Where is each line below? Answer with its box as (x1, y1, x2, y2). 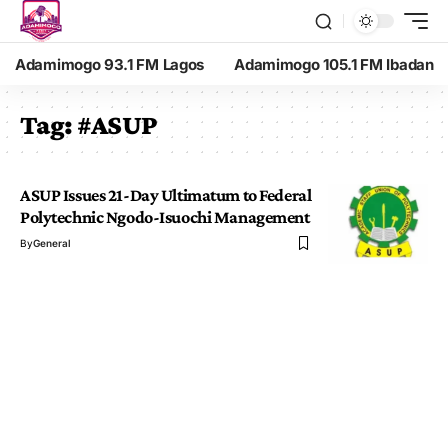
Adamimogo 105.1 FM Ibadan (234, 54, 434, 74)
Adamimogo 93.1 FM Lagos (15, 54, 205, 74)
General (33, 237, 71, 249)
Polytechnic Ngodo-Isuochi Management (20, 207, 310, 227)
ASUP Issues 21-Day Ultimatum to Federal (20, 185, 312, 205)
